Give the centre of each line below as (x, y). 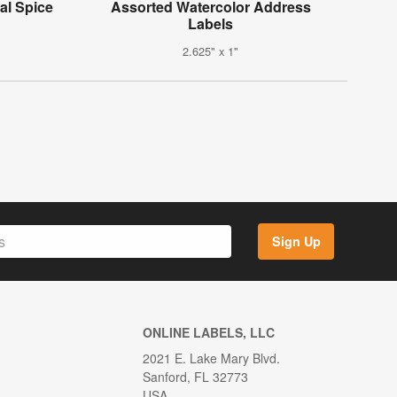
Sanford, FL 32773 (195, 376)
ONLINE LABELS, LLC (208, 332)
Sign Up (296, 241)
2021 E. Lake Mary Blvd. (211, 358)
